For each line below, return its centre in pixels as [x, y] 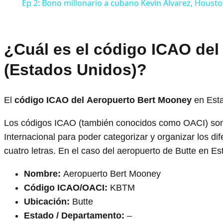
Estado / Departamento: [74, 216]
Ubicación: [47, 202]
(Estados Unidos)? [75, 69]
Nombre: [42, 174]
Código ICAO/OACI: [66, 188]
